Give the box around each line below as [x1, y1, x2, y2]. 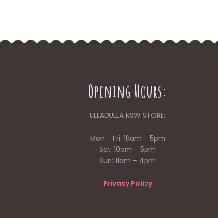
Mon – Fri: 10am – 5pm [90, 133, 165, 144]
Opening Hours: [88, 80, 167, 103]
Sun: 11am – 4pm [99, 156, 156, 166]
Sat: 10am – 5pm [99, 145, 156, 155]
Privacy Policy [103, 178, 152, 188]
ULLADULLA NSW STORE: [90, 110, 165, 121]
